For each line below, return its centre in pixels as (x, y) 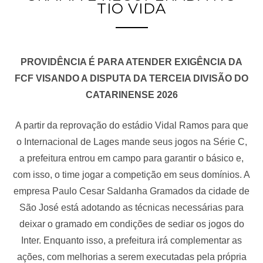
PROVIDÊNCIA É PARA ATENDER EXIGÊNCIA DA (131, 62)
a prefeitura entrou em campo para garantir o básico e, (131, 158)
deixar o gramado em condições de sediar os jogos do (131, 224)
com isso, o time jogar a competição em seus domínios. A (131, 174)
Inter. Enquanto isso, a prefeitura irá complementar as (131, 240)
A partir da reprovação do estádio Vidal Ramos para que (131, 125)
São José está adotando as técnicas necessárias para (131, 207)
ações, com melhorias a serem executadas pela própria (131, 257)
